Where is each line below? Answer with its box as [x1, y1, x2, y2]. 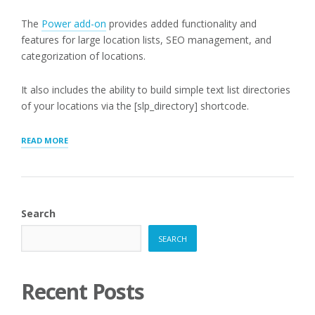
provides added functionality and [106, 17, 257, 30]
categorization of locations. [21, 49, 146, 63]
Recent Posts [21, 277, 144, 306]
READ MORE [21, 135, 68, 146]
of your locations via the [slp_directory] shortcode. [21, 99, 249, 112]
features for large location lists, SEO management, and [21, 33, 271, 46]
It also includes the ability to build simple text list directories [21, 83, 290, 96]
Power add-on [41, 17, 106, 30]
